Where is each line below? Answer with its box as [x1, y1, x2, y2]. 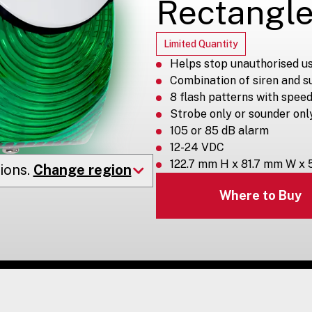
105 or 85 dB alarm [170, 123, 269, 137]
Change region [33, 161, 132, 178]
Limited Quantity [164, 38, 238, 49]
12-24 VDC [170, 140, 224, 154]
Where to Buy [219, 188, 302, 203]
